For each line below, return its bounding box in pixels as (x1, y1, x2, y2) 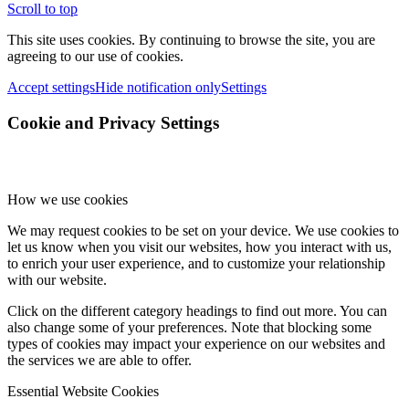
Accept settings (7, 79, 95, 96)
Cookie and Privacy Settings (7, 112, 219, 132)
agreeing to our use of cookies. (7, 48, 184, 65)
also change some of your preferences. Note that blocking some (7, 320, 372, 336)
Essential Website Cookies (7, 383, 159, 400)
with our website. (7, 272, 107, 288)
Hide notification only (95, 79, 221, 96)
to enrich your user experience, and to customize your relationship (7, 256, 385, 272)
